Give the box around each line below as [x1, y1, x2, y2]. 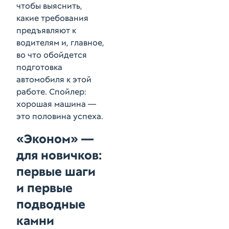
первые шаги [16, 164, 96, 179]
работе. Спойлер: [16, 86, 86, 97]
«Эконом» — [16, 131, 94, 147]
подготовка [16, 62, 62, 73]
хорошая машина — [16, 99, 96, 109]
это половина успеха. [16, 111, 103, 122]
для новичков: [16, 147, 102, 163]
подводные [16, 196, 85, 212]
